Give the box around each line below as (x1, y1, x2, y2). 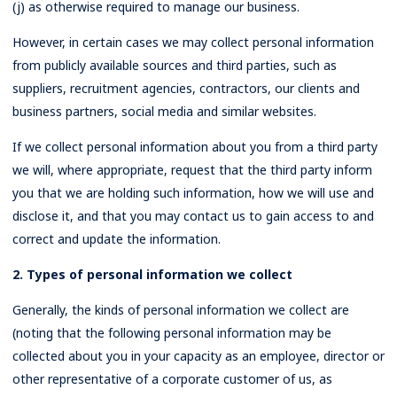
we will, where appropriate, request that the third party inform (12, 161, 372, 178)
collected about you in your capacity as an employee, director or (12, 347, 385, 364)
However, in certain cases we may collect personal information (12, 34, 374, 51)
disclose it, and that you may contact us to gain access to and (12, 207, 374, 224)
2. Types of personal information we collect (12, 266, 292, 283)
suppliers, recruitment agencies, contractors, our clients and (12, 80, 360, 97)
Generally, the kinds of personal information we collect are (12, 301, 349, 318)
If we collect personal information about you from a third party (12, 138, 378, 155)
